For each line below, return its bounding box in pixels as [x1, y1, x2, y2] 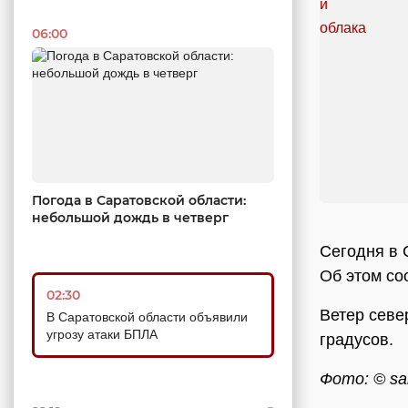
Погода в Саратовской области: [32, 192, 246, 209]
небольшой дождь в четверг [32, 209, 229, 227]
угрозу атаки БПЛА [46, 327, 158, 342]
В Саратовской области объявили [46, 310, 248, 325]
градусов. [320, 331, 398, 350]
